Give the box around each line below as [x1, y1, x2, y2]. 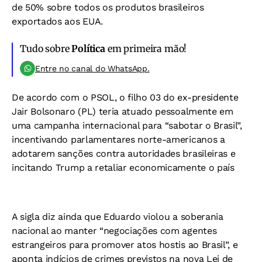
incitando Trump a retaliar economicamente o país [12, 161, 235, 173]
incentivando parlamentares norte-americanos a [12, 133, 225, 145]
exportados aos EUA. [12, 15, 103, 27]
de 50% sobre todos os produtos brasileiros [12, 1, 204, 13]
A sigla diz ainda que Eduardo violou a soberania [12, 211, 223, 222]
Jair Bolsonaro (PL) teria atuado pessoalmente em [12, 105, 233, 117]
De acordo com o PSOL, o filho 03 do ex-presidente [12, 91, 239, 103]
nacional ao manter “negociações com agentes [12, 225, 217, 236]
